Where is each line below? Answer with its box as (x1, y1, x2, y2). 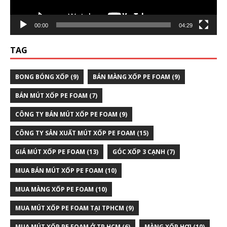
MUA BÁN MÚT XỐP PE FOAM (15, 166, 103, 175)
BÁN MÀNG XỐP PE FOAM (93, 72, 170, 82)
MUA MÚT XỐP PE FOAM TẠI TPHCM (15, 204, 124, 213)
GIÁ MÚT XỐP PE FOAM (15, 147, 85, 157)
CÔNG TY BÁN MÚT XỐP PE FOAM (15, 110, 118, 119)
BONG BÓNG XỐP (15, 72, 69, 82)
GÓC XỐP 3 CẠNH (112, 147, 165, 157)
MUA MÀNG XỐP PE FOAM (15, 185, 94, 194)
